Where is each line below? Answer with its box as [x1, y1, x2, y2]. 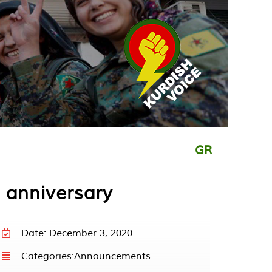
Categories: [21, 250, 74, 262]
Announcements [73, 250, 151, 262]
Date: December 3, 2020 [21, 226, 132, 239]
